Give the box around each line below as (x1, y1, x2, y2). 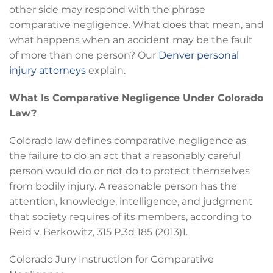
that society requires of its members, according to (9, 210, 252, 222)
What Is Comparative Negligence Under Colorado (9, 91, 263, 104)
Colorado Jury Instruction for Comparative (9, 253, 214, 265)
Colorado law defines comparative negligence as (9, 134, 246, 146)
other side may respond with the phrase (9, 3, 205, 15)
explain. (86, 64, 126, 76)
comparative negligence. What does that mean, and (9, 18, 264, 30)
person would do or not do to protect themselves (9, 165, 250, 177)
